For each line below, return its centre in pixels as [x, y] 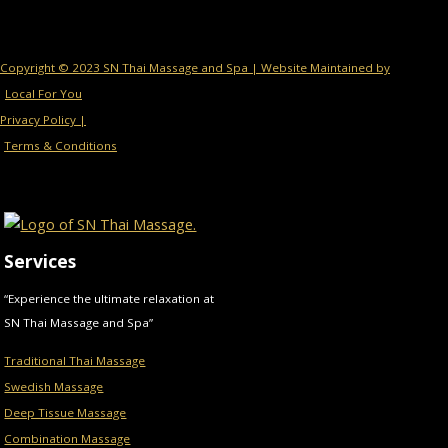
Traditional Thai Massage [75, 360]
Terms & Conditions [60, 146]
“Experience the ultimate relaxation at [109, 298]
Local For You [43, 94]
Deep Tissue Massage [65, 412]
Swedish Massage [54, 386]
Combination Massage [67, 438]
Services [40, 261]
